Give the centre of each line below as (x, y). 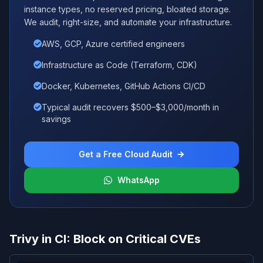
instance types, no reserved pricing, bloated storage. (127, 9)
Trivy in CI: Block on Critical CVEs (105, 239)
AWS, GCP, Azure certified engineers (113, 44)
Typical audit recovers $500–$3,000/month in (130, 107)
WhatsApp (139, 180)
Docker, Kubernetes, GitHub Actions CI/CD (124, 86)
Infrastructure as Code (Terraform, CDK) (119, 65)
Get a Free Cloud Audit (126, 154)
